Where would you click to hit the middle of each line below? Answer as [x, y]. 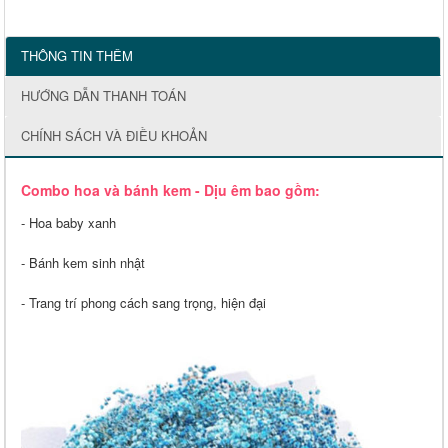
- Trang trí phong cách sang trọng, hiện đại [143, 303]
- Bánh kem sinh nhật [83, 263]
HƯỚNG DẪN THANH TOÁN [103, 96]
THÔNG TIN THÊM [77, 56]
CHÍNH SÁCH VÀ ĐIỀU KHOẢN [114, 136]
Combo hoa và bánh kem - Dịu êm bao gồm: [170, 190]
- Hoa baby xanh [68, 223]
